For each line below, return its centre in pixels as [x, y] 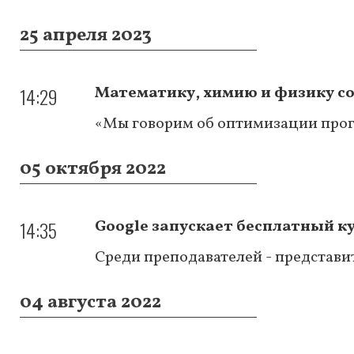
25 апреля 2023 [86, 35]
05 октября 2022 [93, 169]
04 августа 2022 [90, 302]
